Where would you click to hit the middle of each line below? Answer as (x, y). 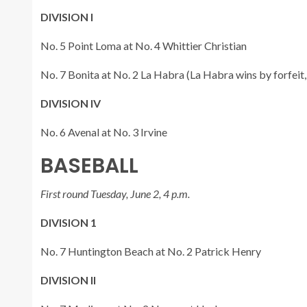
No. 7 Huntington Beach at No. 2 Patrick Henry (151, 251)
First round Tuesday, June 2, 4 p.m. (115, 193)
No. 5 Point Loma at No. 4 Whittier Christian (144, 45)
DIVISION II (68, 280)
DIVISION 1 (69, 222)
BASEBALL (89, 165)
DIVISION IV (71, 103)
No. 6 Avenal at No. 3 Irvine (104, 132)
